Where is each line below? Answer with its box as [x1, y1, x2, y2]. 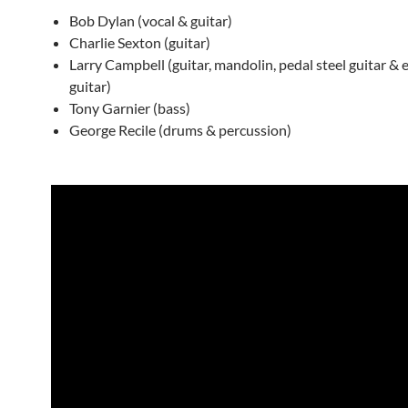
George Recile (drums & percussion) [69, 121, 291, 138]
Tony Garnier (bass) [69, 99, 190, 117]
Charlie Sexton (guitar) [69, 34, 210, 51]
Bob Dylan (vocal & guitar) [69, 12, 232, 29]
